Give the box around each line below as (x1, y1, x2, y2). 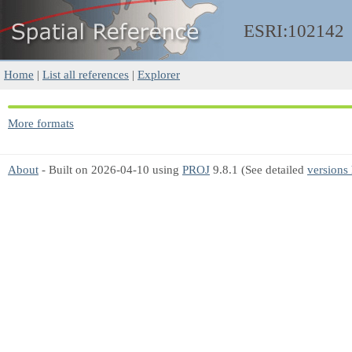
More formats (8, 116, 74, 130)
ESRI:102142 (244, 21, 344, 41)
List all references (42, 68, 129, 81)
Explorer (137, 68, 180, 81)
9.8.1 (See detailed (210, 163, 307, 176)
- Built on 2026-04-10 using (38, 163, 182, 176)
